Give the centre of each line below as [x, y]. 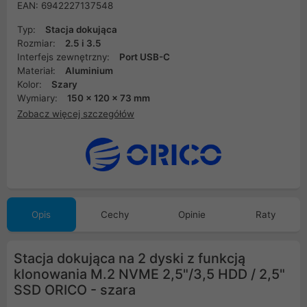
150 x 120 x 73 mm [109, 98]
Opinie [192, 215]
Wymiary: [39, 98]
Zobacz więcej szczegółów [76, 113]
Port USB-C [145, 57]
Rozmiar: [38, 43]
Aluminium [89, 71]
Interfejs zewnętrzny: [65, 57]
